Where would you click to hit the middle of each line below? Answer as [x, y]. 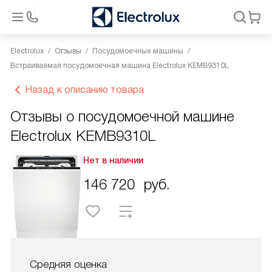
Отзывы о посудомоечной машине [122, 116]
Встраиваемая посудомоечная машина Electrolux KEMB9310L [120, 66]
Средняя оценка [68, 264]
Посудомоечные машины [138, 51]
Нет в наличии [113, 160]
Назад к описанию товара [84, 90]
